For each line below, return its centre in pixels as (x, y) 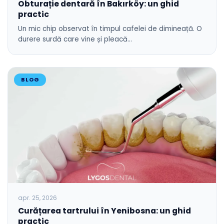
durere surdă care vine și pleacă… (75, 39)
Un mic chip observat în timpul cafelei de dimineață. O (110, 28)
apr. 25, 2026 (37, 198)
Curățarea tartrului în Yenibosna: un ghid (104, 211)
